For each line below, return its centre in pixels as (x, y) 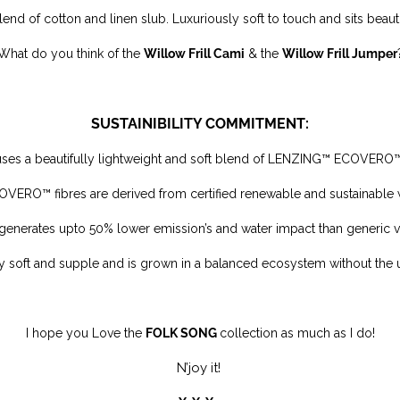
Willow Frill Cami (194, 54)
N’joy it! (200, 368)
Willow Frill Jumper (339, 54)
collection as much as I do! (297, 333)
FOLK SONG (182, 333)
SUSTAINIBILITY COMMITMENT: (200, 124)
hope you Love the (88, 333)
